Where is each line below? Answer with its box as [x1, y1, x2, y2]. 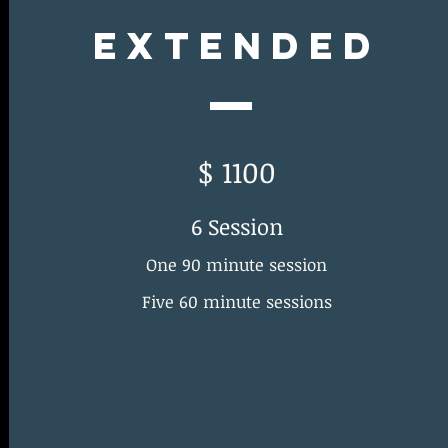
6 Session [190, 211, 283, 241]
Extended [92, 22, 381, 69]
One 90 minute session [146, 253, 328, 276]
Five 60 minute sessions [141, 290, 332, 313]
